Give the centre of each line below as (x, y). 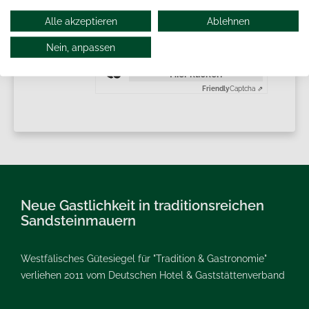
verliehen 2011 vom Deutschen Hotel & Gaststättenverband (153, 275)
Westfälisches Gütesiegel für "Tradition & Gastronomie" (144, 259)
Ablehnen (228, 21)
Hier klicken (196, 74)
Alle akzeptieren (81, 21)
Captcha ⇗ (246, 89)
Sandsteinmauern (78, 221)
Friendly (216, 89)
